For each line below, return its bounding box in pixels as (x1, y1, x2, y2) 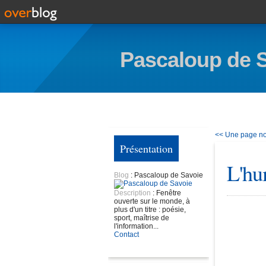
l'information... (114, 222, 159, 230)
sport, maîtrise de (114, 214, 169, 222)
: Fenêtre (153, 189, 181, 197)
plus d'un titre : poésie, (114, 205, 186, 214)
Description (114, 189, 153, 197)
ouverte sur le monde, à (114, 197, 190, 205)
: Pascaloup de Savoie (131, 171, 203, 179)
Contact (114, 230, 139, 239)
